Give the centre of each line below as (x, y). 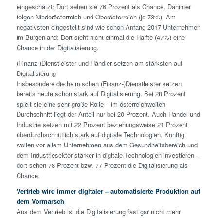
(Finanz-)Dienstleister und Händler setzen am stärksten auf (99, 63)
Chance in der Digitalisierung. (57, 48)
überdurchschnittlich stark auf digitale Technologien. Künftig (100, 135)
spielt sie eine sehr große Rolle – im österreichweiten (91, 104)
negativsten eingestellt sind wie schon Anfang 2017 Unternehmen (108, 27)
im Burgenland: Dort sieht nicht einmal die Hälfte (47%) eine (100, 37)
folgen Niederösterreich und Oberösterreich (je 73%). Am (96, 17)
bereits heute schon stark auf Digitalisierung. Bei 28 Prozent (101, 94)
